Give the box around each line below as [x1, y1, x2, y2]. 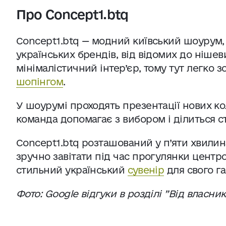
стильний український [16, 164, 128, 176]
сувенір [127, 164, 164, 176]
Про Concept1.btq [16, 7, 128, 22]
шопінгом [16, 76, 63, 87]
